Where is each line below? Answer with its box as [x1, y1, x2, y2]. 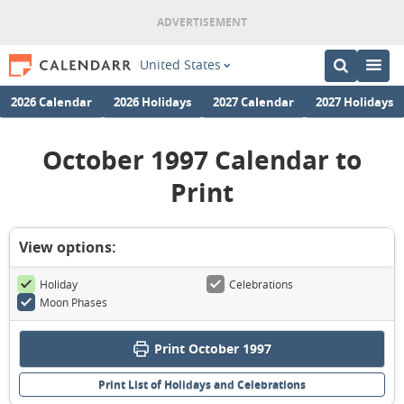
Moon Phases [40, 295, 107, 309]
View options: [19, 237, 116, 257]
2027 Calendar [213, 93, 294, 109]
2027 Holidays [316, 93, 393, 109]
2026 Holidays [114, 93, 191, 109]
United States [139, 57, 221, 73]
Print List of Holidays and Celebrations [98, 377, 306, 392]
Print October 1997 [153, 340, 271, 357]
